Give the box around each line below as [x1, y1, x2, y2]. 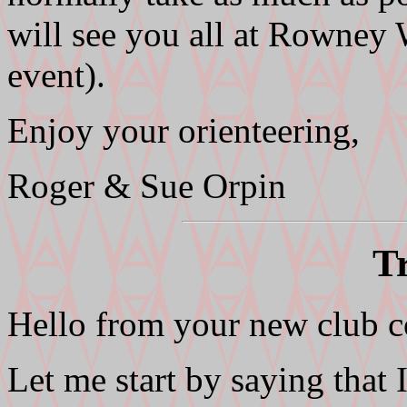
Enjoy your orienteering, [7, 110, 360, 150]
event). [7, 55, 105, 94]
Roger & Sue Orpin [7, 165, 286, 205]
